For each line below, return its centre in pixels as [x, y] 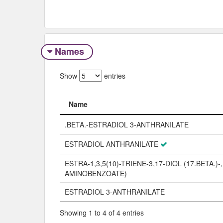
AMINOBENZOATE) [96, 173]
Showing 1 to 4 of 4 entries [102, 212]
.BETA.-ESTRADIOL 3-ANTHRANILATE [127, 124]
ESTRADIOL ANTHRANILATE [111, 144]
